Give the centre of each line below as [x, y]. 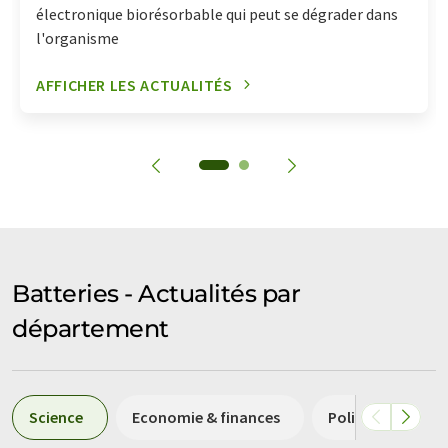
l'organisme [77, 37]
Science [56, 416]
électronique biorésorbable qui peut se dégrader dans [217, 13]
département [90, 328]
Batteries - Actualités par [156, 293]
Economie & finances [206, 416]
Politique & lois [381, 416]
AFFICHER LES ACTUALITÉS [134, 84]
